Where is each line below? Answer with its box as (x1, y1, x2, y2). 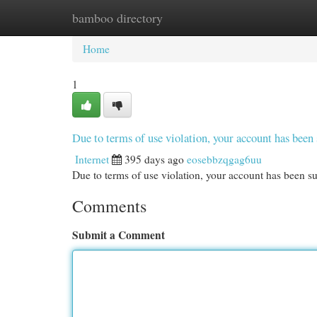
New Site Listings (142, 11, 219, 25)
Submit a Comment (72, 227, 165, 243)
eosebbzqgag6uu (187, 152, 262, 166)
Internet (75, 152, 109, 166)
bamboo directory (72, 9, 163, 26)
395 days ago (125, 152, 184, 166)
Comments (72, 195, 146, 217)
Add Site (241, 11, 279, 25)
